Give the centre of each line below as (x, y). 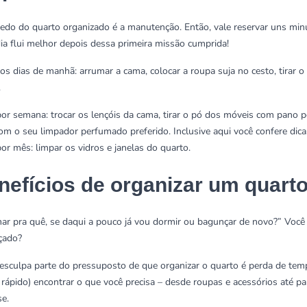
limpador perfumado (85, 131)
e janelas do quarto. (147, 148)
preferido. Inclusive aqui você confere (210, 131)
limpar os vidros (69, 148)
